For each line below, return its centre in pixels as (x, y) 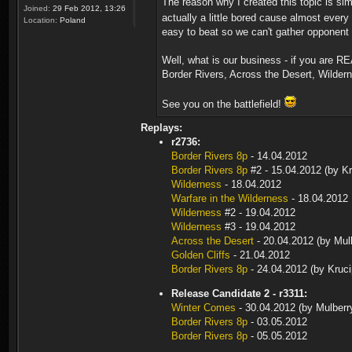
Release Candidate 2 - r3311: (239, 293)
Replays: (161, 128)
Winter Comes (203, 308)
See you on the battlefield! (223, 104)
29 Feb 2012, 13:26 (88, 8)
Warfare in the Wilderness (230, 198)
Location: (40, 20)
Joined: (37, 8)
